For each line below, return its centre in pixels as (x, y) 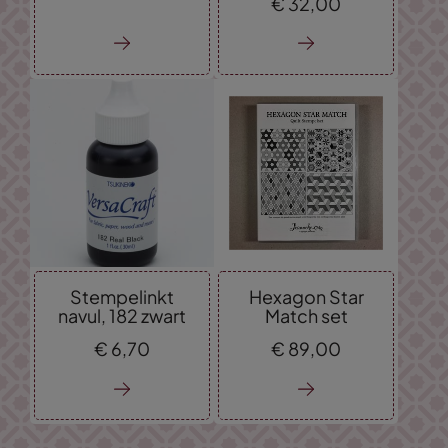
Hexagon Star (306, 297)
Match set (306, 316)
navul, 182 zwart (122, 316)
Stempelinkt (122, 297)
